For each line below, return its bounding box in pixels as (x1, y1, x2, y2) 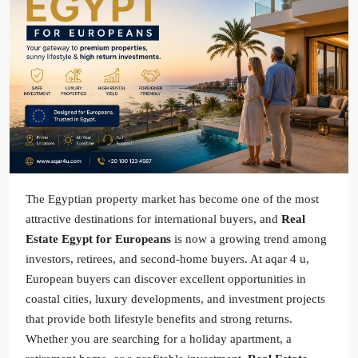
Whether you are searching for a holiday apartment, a (26, 332, 292, 346)
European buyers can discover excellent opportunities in (26, 272, 306, 286)
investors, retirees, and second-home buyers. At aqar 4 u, (26, 253, 309, 266)
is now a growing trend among (171, 233, 327, 246)
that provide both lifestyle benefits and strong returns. (26, 312, 292, 326)
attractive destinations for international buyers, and (26, 213, 281, 226)
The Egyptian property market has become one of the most (26, 193, 319, 206)
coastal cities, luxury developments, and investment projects (26, 292, 325, 306)
